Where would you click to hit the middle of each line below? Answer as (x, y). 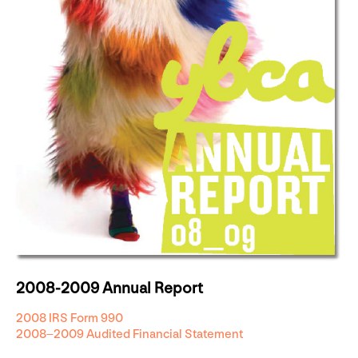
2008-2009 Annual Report (109, 289)
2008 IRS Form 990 (70, 319)
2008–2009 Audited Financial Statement (129, 335)
